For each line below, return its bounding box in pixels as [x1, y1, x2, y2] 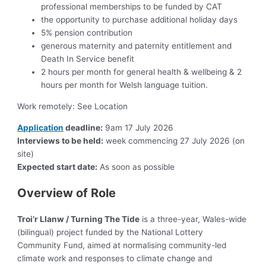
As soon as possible [97, 161, 175, 172]
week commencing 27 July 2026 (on [103, 135, 245, 145]
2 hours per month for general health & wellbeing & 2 [41, 67, 242, 77]
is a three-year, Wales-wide [140, 214, 247, 224]
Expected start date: [17, 161, 98, 172]
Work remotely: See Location [17, 102, 128, 112]
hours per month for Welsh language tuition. [41, 80, 208, 90]
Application [17, 122, 64, 132]
